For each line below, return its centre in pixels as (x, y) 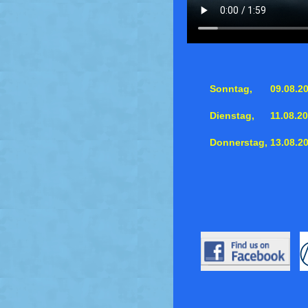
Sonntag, (231, 89)
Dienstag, (232, 116)
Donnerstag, (238, 143)
